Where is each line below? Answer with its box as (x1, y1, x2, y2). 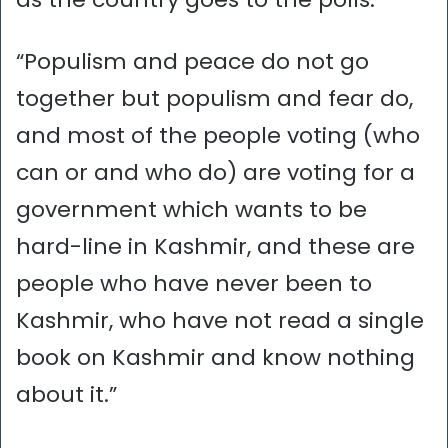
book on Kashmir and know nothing (16, 341, 415, 373)
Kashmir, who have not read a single (16, 304, 424, 336)
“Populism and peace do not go (16, 45, 369, 77)
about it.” (16, 378, 117, 410)
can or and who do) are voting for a (16, 156, 415, 188)
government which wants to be (16, 193, 367, 225)
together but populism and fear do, (16, 82, 413, 114)
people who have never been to (16, 267, 372, 299)
